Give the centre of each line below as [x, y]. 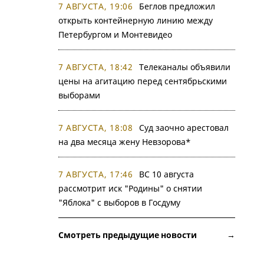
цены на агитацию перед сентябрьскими [142, 81]
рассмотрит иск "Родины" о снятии [130, 188]
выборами [79, 95]
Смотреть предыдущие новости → [146, 235]
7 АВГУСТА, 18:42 [95, 67]
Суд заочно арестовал [184, 128]
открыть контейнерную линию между [135, 20]
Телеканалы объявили [184, 67]
